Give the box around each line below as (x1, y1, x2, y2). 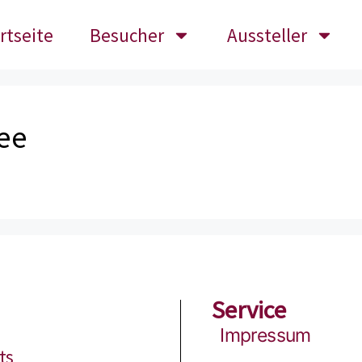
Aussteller (227, 23, 308, 47)
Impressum (220, 324, 311, 347)
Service (212, 294, 287, 326)
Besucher (90, 23, 165, 47)
